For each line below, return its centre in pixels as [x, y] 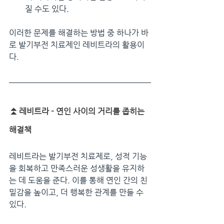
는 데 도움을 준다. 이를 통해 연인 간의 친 [78, 180]
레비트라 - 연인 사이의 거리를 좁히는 [83, 111]
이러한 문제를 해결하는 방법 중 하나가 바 [79, 32]
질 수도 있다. [47, 8]
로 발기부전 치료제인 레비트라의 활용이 [77, 44]
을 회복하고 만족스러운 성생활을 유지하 [77, 168]
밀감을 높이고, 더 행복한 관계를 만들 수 [77, 192]
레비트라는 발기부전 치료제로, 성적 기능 [78, 156]
